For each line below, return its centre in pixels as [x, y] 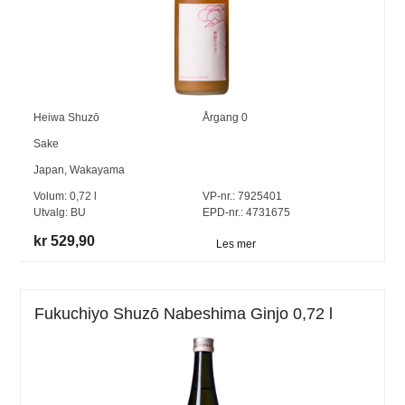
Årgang [221, 118]
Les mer [235, 244]
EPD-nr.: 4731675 [246, 213]
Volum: [52, 197]
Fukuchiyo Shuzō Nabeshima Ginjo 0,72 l [184, 314]
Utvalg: [52, 213]
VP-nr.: [218, 197]
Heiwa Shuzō [67, 118]
